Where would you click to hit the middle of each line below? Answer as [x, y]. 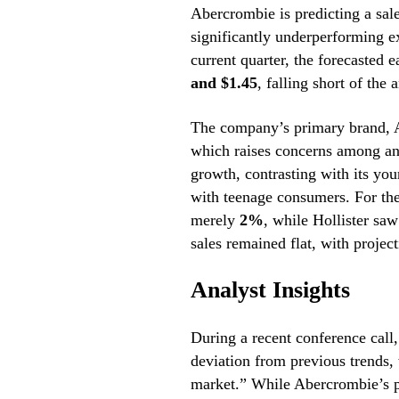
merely [215, 220]
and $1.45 [224, 83]
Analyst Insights [270, 290]
